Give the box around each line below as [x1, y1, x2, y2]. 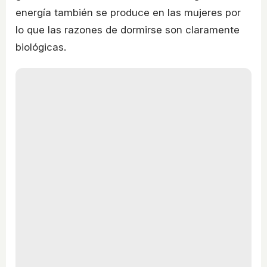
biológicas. [15, 41, 66, 53]
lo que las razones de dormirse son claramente [15, 23, 240, 36]
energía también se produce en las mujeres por [15, 6, 241, 18]
